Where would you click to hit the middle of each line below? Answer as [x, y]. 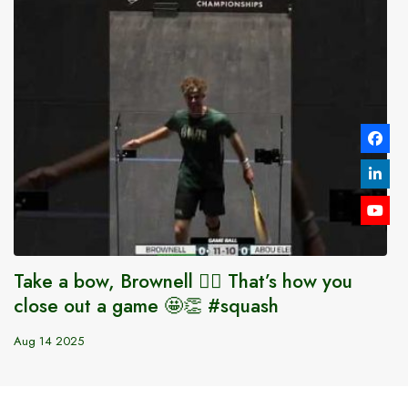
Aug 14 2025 [49, 341]
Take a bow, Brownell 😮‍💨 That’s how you [183, 281]
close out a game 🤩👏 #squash [146, 306]
